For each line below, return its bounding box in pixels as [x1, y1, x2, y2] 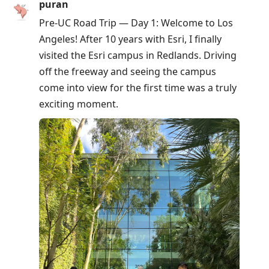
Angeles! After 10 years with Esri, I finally [39, 32, 222, 46]
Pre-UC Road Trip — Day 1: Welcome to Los [39, 16, 233, 30]
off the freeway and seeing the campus [39, 65, 216, 79]
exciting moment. [39, 97, 118, 111]
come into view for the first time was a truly [39, 81, 237, 95]
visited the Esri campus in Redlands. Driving [39, 49, 237, 62]
